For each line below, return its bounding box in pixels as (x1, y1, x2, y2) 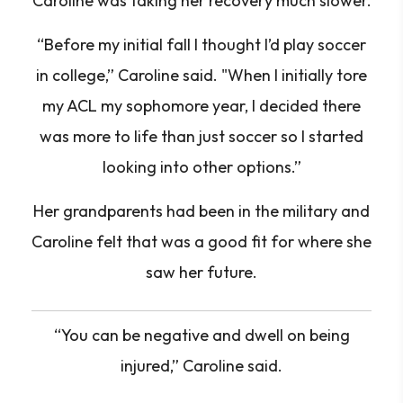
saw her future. (146, 262, 257, 282)
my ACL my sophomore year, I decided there (42, 95, 361, 116)
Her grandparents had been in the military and (33, 201, 370, 221)
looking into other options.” (102, 157, 301, 177)
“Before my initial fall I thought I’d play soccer (37, 34, 366, 55)
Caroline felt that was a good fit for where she (31, 231, 372, 252)
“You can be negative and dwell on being (53, 325, 350, 345)
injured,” (121, 355, 183, 376)
